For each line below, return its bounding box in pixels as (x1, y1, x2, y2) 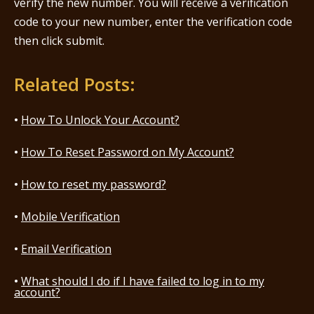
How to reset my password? (21, 177, 166, 192)
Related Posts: (14, 71, 135, 97)
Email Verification (21, 241, 111, 257)
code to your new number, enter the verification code (14, 14, 292, 29)
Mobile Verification (21, 209, 120, 224)
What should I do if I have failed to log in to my (21, 273, 264, 289)
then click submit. (14, 33, 107, 48)
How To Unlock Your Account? (21, 112, 179, 128)
